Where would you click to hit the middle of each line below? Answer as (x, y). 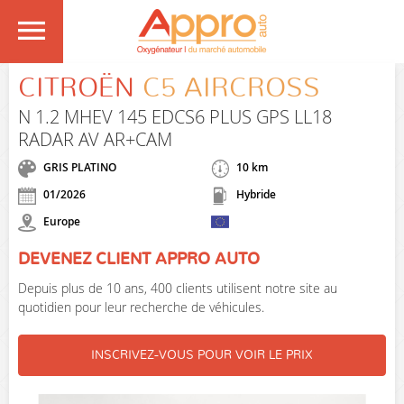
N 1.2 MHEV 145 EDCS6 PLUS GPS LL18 (175, 117)
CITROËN (76, 88)
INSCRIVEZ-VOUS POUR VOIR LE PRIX (202, 355)
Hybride (255, 195)
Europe (60, 222)
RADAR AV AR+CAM (95, 139)
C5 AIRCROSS (231, 88)
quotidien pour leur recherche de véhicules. (141, 307)
